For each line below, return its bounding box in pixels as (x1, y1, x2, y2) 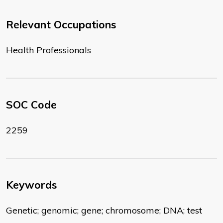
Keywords (6, 178, 57, 192)
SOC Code (6, 98, 57, 111)
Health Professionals (6, 44, 91, 56)
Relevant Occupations (6, 18, 116, 31)
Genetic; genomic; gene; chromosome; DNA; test (6, 205, 202, 217)
